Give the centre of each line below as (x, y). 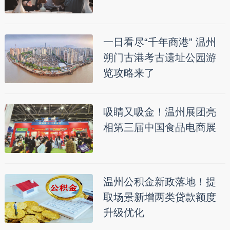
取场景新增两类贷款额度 (159, 197)
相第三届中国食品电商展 (159, 128)
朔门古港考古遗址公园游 (159, 58)
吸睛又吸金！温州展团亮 (159, 112)
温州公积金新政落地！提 (159, 182)
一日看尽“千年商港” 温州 (159, 42)
